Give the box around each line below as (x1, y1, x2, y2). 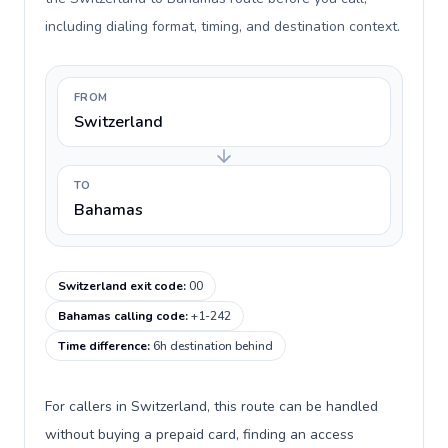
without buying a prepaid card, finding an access (45, 425, 354, 444)
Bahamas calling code (58, 308, 185, 324)
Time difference (58, 338, 147, 354)
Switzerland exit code (58, 278, 183, 294)
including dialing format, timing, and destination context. (45, 17, 400, 36)
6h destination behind (153, 338, 273, 354)
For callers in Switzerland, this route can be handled (45, 397, 378, 416)
